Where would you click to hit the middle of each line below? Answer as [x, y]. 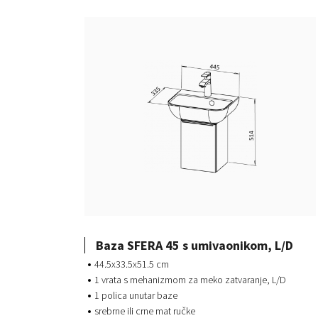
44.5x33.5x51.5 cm [132, 264]
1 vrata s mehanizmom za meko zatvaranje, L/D [190, 280]
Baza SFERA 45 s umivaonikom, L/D [194, 245]
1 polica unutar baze [136, 296]
